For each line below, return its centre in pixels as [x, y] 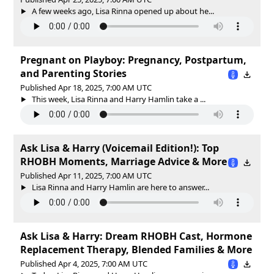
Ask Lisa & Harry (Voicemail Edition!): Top [120, 148]
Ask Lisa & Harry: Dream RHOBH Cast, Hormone [136, 236]
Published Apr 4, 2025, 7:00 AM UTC [84, 263]
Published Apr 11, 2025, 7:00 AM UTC [86, 175]
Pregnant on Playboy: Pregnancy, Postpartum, [133, 60]
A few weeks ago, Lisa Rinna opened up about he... [122, 11]
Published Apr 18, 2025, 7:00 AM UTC [86, 87]
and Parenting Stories [73, 73]
